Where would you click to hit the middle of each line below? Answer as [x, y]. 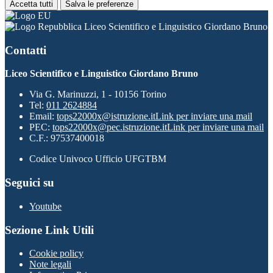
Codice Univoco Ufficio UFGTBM [98, 159]
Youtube [45, 206]
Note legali [50, 264]
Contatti [26, 50]
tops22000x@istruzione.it [106, 116]
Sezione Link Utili [49, 230]
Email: [43, 116]
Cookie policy [56, 253]
